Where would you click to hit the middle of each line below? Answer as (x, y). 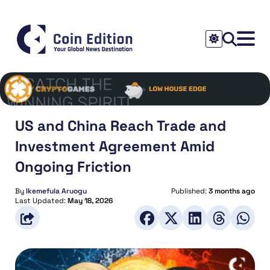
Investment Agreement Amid (115, 146)
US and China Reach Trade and (121, 125)
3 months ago (232, 191)
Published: (190, 191)
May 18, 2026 (90, 200)
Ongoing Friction (73, 166)
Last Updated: (41, 200)
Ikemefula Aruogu (56, 191)
